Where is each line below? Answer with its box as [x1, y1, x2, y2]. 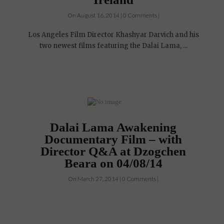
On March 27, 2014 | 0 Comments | [68, 175, 158, 183]
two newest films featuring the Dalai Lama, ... [39, 41, 187, 50]
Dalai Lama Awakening [50, 120, 176, 134]
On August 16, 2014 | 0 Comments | [67, 11, 159, 19]
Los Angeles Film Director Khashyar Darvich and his [27, 30, 199, 39]
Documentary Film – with [44, 132, 182, 146]
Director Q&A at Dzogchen [40, 144, 186, 158]
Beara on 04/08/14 [64, 156, 162, 170]
